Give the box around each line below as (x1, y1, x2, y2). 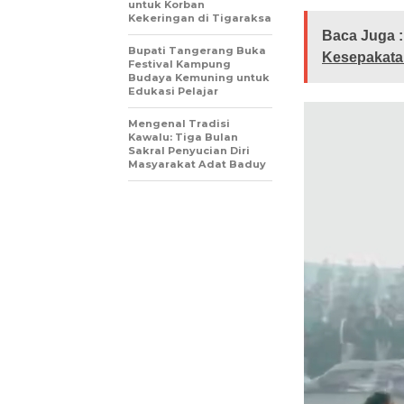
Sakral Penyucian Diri (128, 144, 250, 158)
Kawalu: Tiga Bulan (128, 131, 238, 144)
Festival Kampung (128, 58, 231, 71)
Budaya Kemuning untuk (128, 71, 270, 85)
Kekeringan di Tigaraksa (128, 12, 271, 25)
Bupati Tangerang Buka (128, 44, 266, 58)
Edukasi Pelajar (128, 85, 218, 98)
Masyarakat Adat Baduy (128, 158, 266, 171)
